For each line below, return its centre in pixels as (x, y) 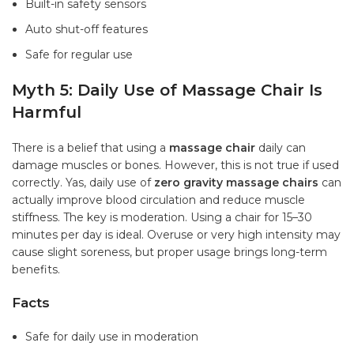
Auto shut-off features (87, 30)
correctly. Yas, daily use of (83, 183)
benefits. (36, 270)
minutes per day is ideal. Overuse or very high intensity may (176, 235)
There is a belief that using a (90, 148)
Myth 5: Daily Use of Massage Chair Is (167, 90)
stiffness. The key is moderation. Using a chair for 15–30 (162, 218)
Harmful (47, 113)
